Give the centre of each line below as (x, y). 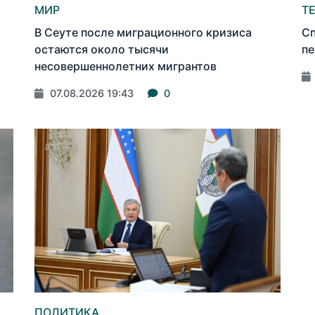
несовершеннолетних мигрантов (126, 66)
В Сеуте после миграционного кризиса (143, 33)
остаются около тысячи (102, 50)
